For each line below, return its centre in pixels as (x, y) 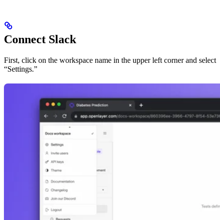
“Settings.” (21, 69)
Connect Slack (40, 40)
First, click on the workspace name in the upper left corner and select (110, 60)
